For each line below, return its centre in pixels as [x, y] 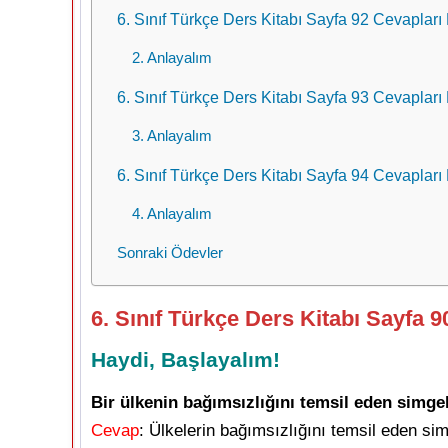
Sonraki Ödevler [170, 252]
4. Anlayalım [172, 213]
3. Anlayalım [172, 135]
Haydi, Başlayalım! [185, 359]
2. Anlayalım [172, 57]
